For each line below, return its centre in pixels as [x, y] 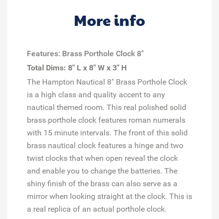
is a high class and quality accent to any [96, 94]
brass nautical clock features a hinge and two [105, 145]
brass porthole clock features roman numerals [106, 120]
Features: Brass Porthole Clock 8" [85, 53]
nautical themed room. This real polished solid [107, 107]
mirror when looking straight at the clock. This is [109, 196]
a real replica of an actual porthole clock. [97, 209]
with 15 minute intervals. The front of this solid [107, 132]
